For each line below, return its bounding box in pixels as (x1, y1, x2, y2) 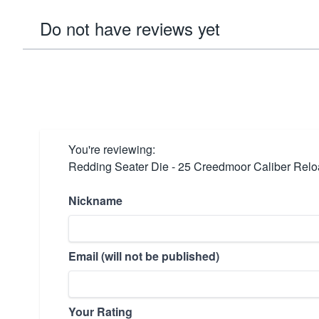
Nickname (68, 192, 122, 209)
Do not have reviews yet (40, 16, 220, 41)
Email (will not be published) (68, 248, 219, 264)
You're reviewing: (68, 141, 155, 157)
